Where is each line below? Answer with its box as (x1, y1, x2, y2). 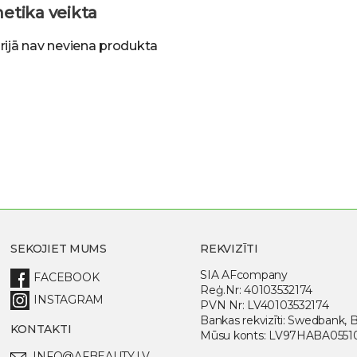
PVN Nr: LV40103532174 (200, 298, 329, 313)
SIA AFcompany (200, 268, 288, 283)
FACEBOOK (33, 270, 100, 285)
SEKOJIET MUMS (10, 241, 107, 257)
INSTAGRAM (33, 292, 104, 308)
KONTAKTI (10, 322, 72, 337)
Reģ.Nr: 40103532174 (200, 283, 313, 298)
